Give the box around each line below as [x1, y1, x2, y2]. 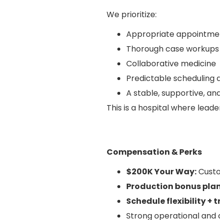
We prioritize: [107, 8, 157, 20]
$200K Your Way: [126, 165, 196, 177]
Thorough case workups [126, 43, 219, 55]
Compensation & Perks [107, 146, 202, 158]
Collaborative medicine [126, 57, 216, 69]
